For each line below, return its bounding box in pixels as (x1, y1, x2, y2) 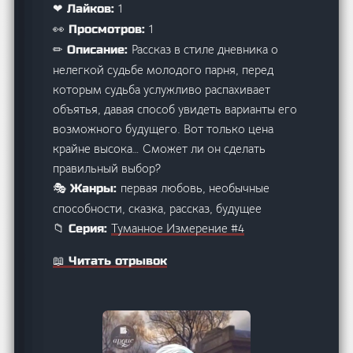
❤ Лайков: (53, 2, 119, 17)
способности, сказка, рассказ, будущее (53, 201, 262, 217)
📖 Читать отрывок (53, 254, 168, 269)
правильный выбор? (53, 161, 162, 176)
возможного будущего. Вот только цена (53, 121, 274, 137)
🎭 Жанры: (53, 181, 121, 196)
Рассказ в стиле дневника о (132, 42, 279, 58)
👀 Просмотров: (53, 22, 150, 37)
